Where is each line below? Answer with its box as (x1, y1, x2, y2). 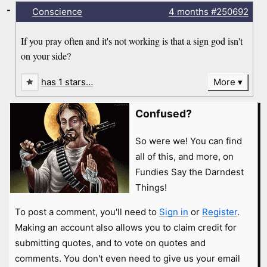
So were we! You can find (135, 135, 242, 147)
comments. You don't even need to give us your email (14, 252, 240, 264)
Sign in (159, 206, 188, 218)
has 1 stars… (41, 76, 94, 88)
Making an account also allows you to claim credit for (14, 221, 237, 233)
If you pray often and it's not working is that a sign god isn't (21, 35, 243, 48)
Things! (135, 181, 167, 193)
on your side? (21, 49, 72, 63)
